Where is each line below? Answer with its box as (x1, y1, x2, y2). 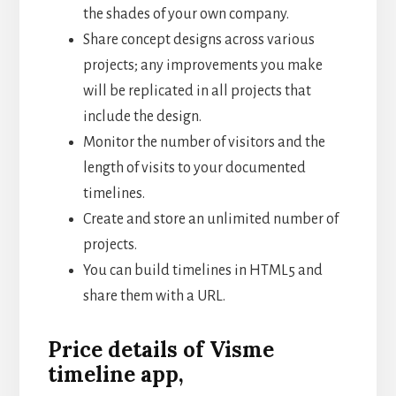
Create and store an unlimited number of (82, 210, 339, 227)
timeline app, (47, 360, 184, 388)
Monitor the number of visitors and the (82, 133, 325, 150)
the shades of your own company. (82, 5, 292, 22)
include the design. (82, 108, 204, 125)
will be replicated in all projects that (82, 82, 311, 99)
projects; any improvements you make (82, 57, 323, 73)
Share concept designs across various (82, 31, 315, 48)
